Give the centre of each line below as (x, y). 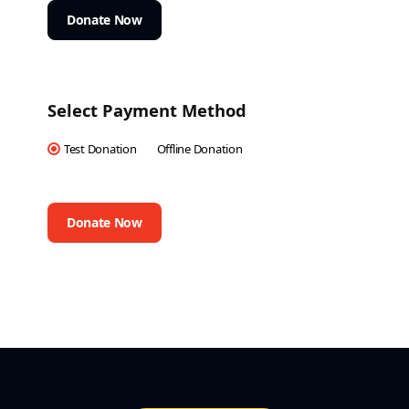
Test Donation (100, 148)
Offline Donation (199, 148)
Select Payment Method (147, 110)
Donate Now (105, 20)
